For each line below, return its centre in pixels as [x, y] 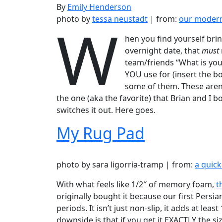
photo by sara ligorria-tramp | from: [126, 165]
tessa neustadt [120, 19]
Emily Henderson [99, 7]
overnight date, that [164, 51]
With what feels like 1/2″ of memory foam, [136, 184]
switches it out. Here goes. [106, 110]
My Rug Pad [101, 133]
